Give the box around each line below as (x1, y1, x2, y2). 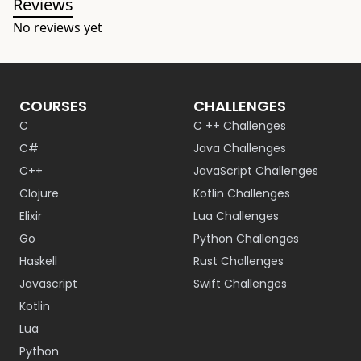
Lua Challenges (193, 208, 279, 224)
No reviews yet (13, 19, 102, 36)
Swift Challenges (193, 276, 287, 292)
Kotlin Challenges (193, 185, 290, 201)
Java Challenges (193, 140, 286, 156)
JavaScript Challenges (193, 163, 318, 179)
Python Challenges (193, 230, 299, 247)
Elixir (19, 208, 42, 224)
